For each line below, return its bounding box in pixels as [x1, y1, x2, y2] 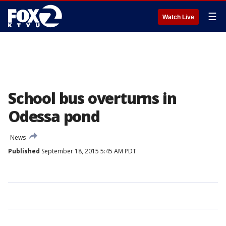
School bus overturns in [8, 88, 177, 108]
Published [8, 147, 40, 155]
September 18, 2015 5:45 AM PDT [40, 147, 136, 155]
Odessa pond [8, 106, 100, 127]
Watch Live [162, 14, 194, 21]
